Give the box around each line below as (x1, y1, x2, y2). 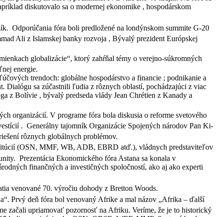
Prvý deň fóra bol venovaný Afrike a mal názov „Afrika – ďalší (11, 195, 204, 204)
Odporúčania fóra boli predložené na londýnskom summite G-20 (10, 24, 209, 32)
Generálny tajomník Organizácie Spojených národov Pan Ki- (25, 122, 213, 130)
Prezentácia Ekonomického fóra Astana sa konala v (17, 154, 176, 163)
